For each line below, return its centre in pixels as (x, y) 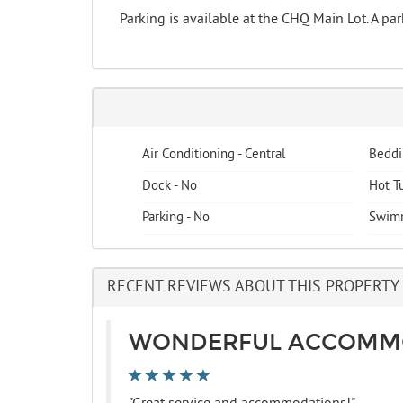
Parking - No (176, 219)
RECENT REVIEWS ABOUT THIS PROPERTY (253, 288)
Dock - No (170, 187)
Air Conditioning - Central (214, 156)
